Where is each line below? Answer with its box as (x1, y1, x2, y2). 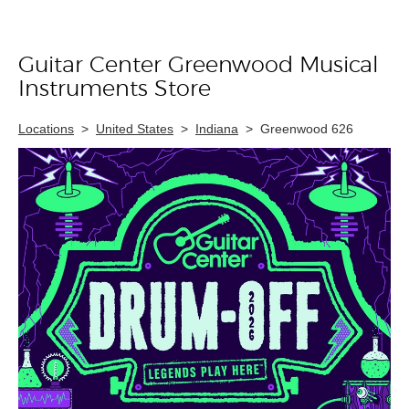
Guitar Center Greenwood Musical (18, 55, 379, 77)
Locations (18, 121, 74, 136)
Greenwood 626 (260, 121, 353, 136)
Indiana (195, 121, 238, 136)
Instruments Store (18, 79, 211, 100)
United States (96, 121, 173, 136)
